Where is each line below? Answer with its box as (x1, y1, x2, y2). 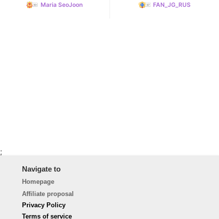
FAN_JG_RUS (153, 1, 191, 9)
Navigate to (22, 164, 61, 173)
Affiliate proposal (22, 190, 74, 197)
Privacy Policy (22, 201, 66, 209)
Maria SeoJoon (41, 1, 83, 9)
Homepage (22, 177, 54, 185)
